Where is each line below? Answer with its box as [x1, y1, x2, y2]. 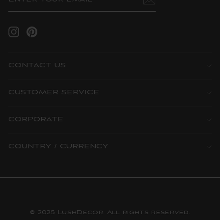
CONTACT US [8, 61, 66, 70]
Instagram [19, 27, 47, 33]
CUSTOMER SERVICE [8, 88, 99, 97]
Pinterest [37, 27, 62, 33]
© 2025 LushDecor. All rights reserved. [29, 208, 191, 216]
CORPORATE [8, 115, 63, 124]
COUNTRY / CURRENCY [8, 142, 108, 151]
